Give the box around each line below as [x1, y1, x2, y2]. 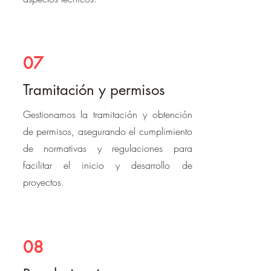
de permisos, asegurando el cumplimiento [22, 125, 192, 138]
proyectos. [22, 175, 64, 189]
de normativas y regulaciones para [22, 142, 192, 155]
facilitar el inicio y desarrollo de [22, 158, 192, 172]
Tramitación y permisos [22, 80, 165, 99]
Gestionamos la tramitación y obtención [22, 108, 192, 121]
